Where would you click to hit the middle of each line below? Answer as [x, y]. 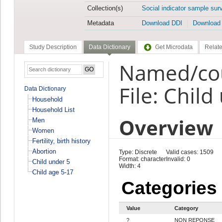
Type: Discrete [138, 152]
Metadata [100, 23]
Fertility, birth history [61, 141]
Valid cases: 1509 [190, 152]
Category [186, 208]
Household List [53, 110]
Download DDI [162, 23]
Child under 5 [51, 162]
